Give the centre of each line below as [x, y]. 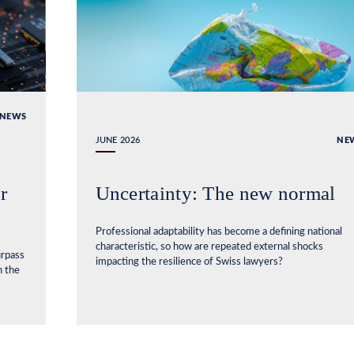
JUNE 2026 [118, 140]
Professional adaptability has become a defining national [218, 232]
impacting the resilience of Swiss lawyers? [189, 262]
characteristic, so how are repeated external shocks [209, 247]
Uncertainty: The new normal [215, 193]
